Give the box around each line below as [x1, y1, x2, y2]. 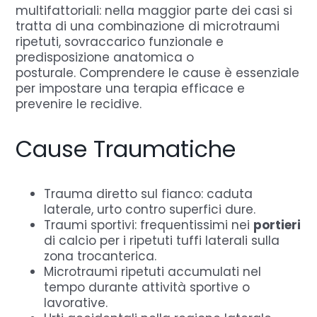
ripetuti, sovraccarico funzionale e [16, 33, 224, 50]
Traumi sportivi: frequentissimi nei [44, 216, 254, 234]
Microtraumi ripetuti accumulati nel [44, 263, 262, 280]
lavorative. [44, 294, 108, 311]
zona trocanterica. [44, 247, 157, 265]
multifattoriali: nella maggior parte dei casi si [16, 1, 293, 19]
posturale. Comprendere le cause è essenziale [16, 64, 300, 81]
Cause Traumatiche [16, 132, 236, 165]
